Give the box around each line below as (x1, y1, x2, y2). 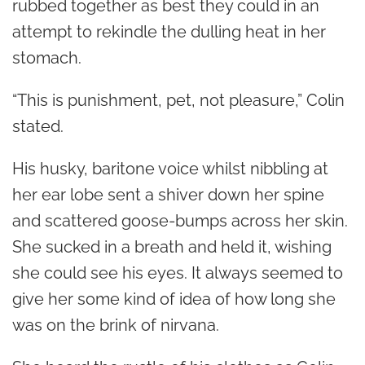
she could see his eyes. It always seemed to (12, 262, 343, 283)
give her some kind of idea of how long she (12, 288, 336, 309)
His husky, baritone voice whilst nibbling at (12, 158, 328, 178)
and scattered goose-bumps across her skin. (12, 210, 348, 231)
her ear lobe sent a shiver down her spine (12, 184, 324, 204)
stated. (12, 116, 64, 136)
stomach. (12, 47, 81, 68)
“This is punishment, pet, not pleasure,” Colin (12, 90, 345, 110)
